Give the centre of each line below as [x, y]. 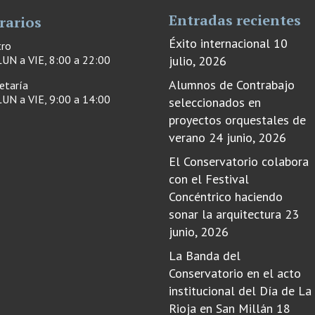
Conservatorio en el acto [234, 273]
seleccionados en [214, 102]
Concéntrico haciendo [225, 196]
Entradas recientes [234, 20]
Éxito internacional [219, 43]
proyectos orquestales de [237, 120]
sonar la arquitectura [225, 214]
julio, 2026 [197, 60]
